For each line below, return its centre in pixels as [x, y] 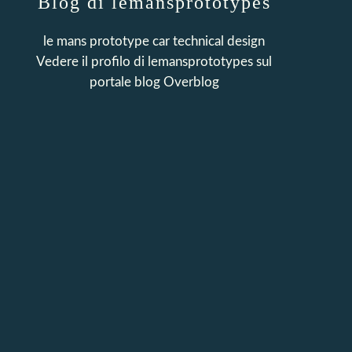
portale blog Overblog [154, 82]
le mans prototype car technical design [154, 41]
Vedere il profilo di [92, 62]
